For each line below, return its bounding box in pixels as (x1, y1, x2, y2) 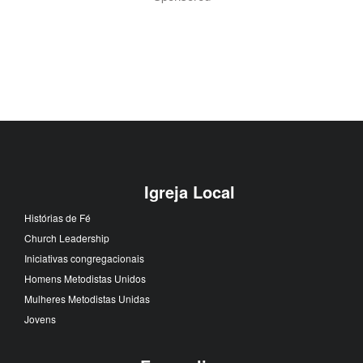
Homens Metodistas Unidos (24, 271, 146, 285)
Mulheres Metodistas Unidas (24, 291, 150, 305)
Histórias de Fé (24, 210, 91, 224)
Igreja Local (144, 179, 235, 203)
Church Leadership (24, 230, 109, 245)
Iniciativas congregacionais (24, 250, 144, 265)
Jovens (24, 311, 56, 326)
